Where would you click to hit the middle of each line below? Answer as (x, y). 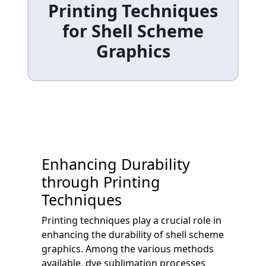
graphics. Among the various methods (128, 248)
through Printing (101, 181)
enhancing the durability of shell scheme (133, 234)
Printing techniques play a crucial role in (132, 220)
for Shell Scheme (133, 30)
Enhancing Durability (116, 164)
